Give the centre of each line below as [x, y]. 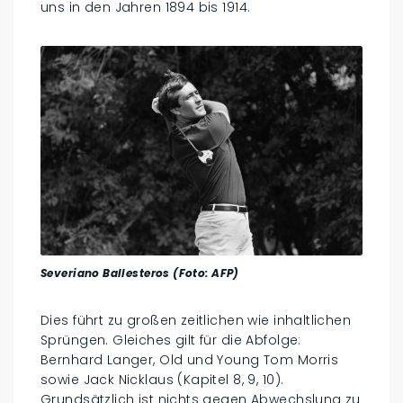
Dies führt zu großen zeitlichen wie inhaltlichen [196, 320]
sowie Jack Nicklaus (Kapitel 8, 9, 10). [162, 379]
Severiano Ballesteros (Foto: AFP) [140, 273]
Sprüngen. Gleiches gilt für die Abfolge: [171, 340]
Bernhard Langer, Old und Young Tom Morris [190, 359]
